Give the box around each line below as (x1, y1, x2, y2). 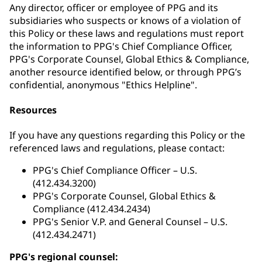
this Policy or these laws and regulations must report (9, 26, 244, 40)
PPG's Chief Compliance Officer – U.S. (33, 164, 197, 177)
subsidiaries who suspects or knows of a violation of (9, 13, 241, 27)
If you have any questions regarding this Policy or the (9, 129, 245, 142)
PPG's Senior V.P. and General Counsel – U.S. (33, 215, 227, 229)
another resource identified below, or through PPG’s (9, 65, 242, 78)
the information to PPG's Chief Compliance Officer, (9, 39, 232, 53)
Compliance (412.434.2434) (33, 202, 150, 216)
